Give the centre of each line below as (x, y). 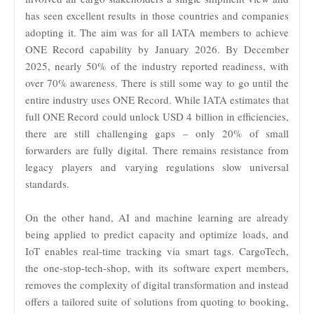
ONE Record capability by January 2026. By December (157, 49)
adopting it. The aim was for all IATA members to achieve (157, 32)
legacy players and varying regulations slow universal (157, 166)
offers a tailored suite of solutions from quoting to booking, (157, 301)
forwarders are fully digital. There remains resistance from (157, 150)
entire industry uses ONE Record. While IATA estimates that (157, 99)
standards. (47, 183)
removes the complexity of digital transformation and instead (157, 284)
